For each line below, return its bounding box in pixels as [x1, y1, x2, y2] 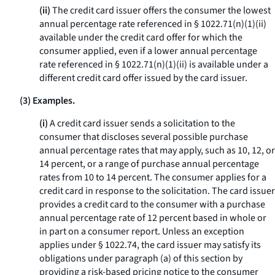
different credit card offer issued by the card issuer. [39, 71, 247, 85]
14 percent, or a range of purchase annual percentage [39, 157, 259, 171]
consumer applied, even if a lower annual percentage [39, 44, 257, 58]
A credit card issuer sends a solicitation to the [48, 117, 235, 130]
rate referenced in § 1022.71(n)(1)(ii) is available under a [39, 58, 268, 71]
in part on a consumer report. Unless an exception [39, 225, 244, 238]
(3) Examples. [20, 94, 75, 107]
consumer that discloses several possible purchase [39, 130, 248, 144]
